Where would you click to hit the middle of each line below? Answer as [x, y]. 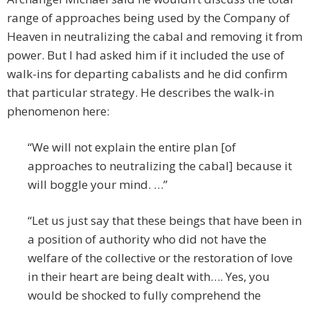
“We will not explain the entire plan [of [132, 147]
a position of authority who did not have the [147, 239]
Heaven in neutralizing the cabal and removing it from [155, 37]
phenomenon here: [58, 111]
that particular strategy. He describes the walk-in [140, 93]
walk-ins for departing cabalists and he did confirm [147, 74]
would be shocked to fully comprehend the [144, 295]
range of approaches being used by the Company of [148, 18]
